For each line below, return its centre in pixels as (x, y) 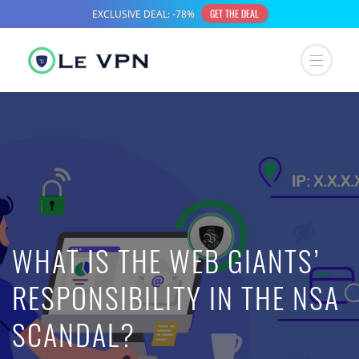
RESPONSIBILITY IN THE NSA (176, 297)
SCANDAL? (74, 334)
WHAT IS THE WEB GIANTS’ (166, 260)
